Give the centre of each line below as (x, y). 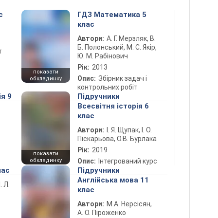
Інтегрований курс (128, 161)
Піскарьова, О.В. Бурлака (117, 139)
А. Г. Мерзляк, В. (131, 38)
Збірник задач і (123, 78)
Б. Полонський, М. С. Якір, (117, 47)
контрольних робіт (108, 87)
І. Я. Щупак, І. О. (129, 130)
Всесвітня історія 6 (113, 106)
